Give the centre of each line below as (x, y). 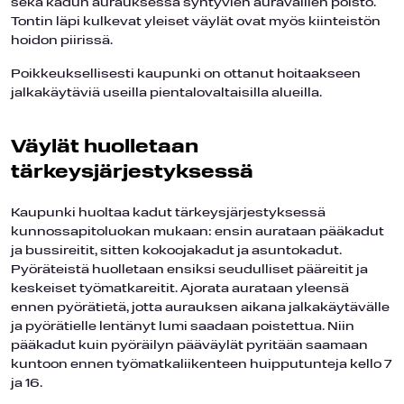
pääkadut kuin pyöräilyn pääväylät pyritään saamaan (189, 345)
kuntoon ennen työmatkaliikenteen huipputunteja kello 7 (202, 364)
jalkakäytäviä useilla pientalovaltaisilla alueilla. (166, 93)
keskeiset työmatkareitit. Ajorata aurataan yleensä (180, 289)
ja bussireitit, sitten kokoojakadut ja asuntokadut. (176, 251)
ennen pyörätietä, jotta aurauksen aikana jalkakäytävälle (200, 308)
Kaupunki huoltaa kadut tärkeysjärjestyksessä (168, 213)
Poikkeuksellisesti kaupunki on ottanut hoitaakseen (186, 74)
